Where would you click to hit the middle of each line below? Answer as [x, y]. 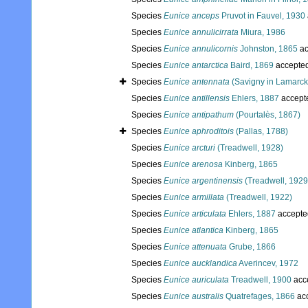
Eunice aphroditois [199, 132]
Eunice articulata [195, 214]
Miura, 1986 [262, 33]
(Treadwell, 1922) [258, 198]
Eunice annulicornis [201, 49]
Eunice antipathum [199, 115]
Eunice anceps [191, 16]
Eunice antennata [197, 82]
